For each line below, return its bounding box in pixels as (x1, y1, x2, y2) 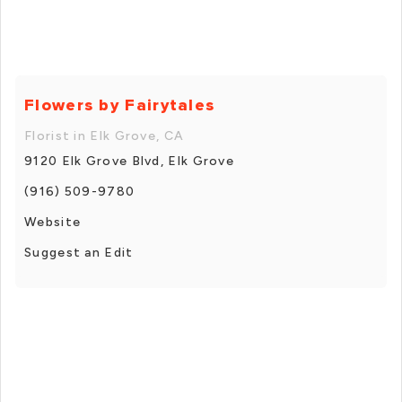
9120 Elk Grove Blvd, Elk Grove (24, 153, 234, 169)
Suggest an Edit (24, 244, 134, 260)
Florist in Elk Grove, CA (24, 127, 185, 144)
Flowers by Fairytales (24, 94, 215, 115)
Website (24, 214, 82, 230)
